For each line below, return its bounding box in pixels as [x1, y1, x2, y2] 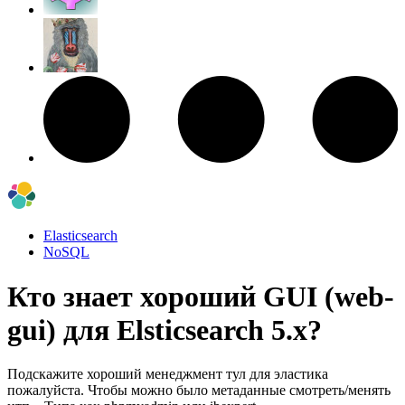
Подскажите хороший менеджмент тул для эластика [7, 365, 328, 381]
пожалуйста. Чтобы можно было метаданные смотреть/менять [7, 381, 391, 398]
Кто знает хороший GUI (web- [7, 279, 394, 313]
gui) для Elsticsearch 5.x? [7, 313, 322, 346]
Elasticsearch [43, 228, 118, 244]
